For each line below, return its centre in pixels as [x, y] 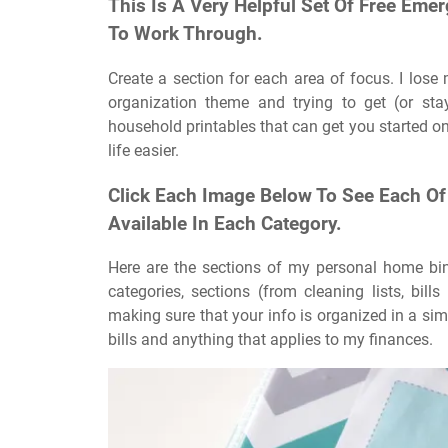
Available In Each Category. [225, 223]
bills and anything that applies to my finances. [270, 340]
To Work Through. [185, 34]
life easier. [143, 150]
